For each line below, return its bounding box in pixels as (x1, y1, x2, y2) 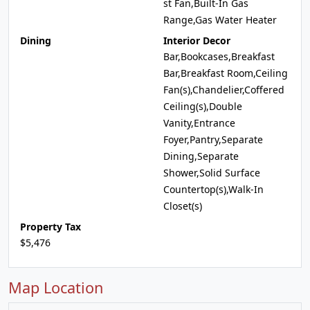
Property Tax (20, 220, 81, 233)
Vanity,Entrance (163, 116, 235, 129)
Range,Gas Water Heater (163, 13, 277, 26)
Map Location (8, 277, 103, 298)
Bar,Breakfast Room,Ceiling (163, 66, 288, 80)
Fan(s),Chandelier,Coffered (163, 83, 284, 96)
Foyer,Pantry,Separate (163, 133, 263, 146)
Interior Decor (163, 34, 230, 47)
